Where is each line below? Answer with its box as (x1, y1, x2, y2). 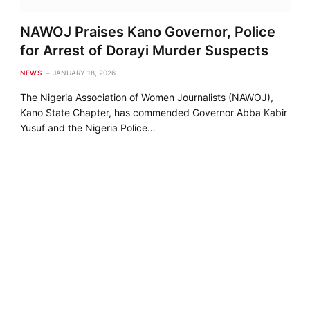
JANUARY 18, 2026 (53, 68, 116, 77)
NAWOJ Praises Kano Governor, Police (20, 23, 276, 40)
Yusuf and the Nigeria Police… (20, 121, 156, 134)
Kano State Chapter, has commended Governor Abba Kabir (20, 106, 288, 118)
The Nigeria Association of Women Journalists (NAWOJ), (20, 91, 274, 103)
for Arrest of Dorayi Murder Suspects (20, 42, 269, 59)
